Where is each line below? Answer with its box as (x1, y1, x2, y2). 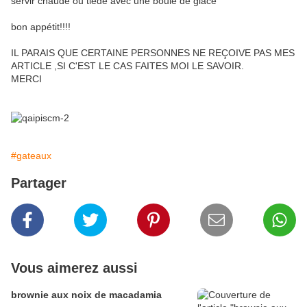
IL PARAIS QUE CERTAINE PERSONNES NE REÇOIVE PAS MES (11, 47, 295, 59)
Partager (11, 175, 66, 191)
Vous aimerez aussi (11, 260, 138, 276)
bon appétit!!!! (11, 21, 71, 33)
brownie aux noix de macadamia (11, 289, 162, 301)
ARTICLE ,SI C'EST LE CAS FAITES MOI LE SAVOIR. (11, 60, 244, 72)
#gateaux (11, 150, 51, 162)
